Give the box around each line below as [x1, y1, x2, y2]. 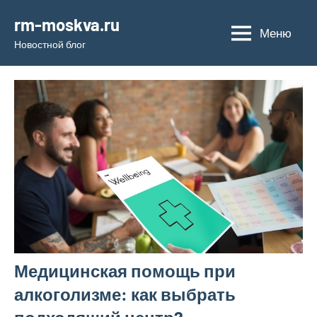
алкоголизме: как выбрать [14, 284, 236, 305]
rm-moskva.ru [14, 14, 120, 35]
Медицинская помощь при [14, 260, 236, 282]
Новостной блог [14, 38, 86, 50]
